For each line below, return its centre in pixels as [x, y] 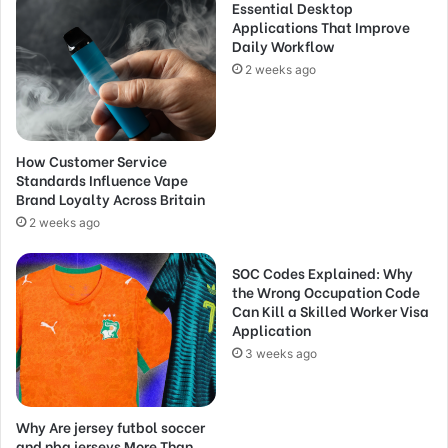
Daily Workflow [283, 45]
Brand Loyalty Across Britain [110, 199]
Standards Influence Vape [102, 180]
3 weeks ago [281, 354]
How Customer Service [91, 161]
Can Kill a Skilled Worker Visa [330, 311]
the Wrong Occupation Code [326, 292]
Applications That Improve [321, 26]
